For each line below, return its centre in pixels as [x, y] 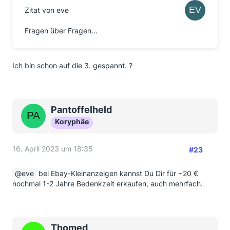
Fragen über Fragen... [61, 31]
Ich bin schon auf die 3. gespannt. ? [72, 65]
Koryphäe [72, 121]
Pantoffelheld [81, 110]
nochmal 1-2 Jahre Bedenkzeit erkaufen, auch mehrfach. [108, 184]
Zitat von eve [47, 10]
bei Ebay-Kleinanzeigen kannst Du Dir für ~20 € [117, 173]
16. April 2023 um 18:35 [53, 149]
